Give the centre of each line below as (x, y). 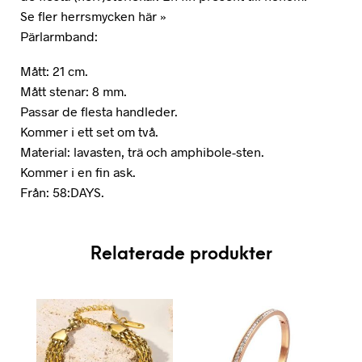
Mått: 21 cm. (54, 71)
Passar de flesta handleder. (99, 111)
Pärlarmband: (59, 36)
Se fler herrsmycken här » (93, 16)
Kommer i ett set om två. (89, 131)
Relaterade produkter (181, 254)
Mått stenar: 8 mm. (74, 91)
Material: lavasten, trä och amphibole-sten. (142, 152)
